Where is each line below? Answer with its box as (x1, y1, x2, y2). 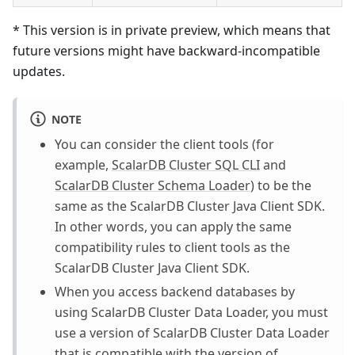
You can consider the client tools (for (55, 135, 274, 153)
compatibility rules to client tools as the (55, 238, 290, 256)
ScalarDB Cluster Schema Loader (55, 176, 250, 194)
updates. (13, 62, 65, 80)
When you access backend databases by (55, 282, 295, 300)
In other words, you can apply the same (55, 217, 292, 235)
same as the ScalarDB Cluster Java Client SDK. (55, 197, 325, 215)
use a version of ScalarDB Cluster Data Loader (55, 323, 330, 342)
